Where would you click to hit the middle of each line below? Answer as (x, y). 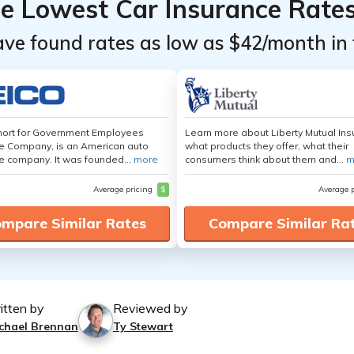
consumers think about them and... (265, 159)
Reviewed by (150, 308)
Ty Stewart (143, 326)
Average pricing (124, 189)
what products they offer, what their (267, 146)
